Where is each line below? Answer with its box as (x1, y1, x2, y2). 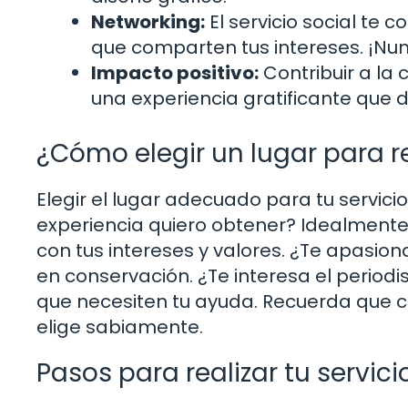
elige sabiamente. (36, 313, 203, 340)
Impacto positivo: (91, 59, 259, 86)
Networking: (91, 8, 205, 35)
